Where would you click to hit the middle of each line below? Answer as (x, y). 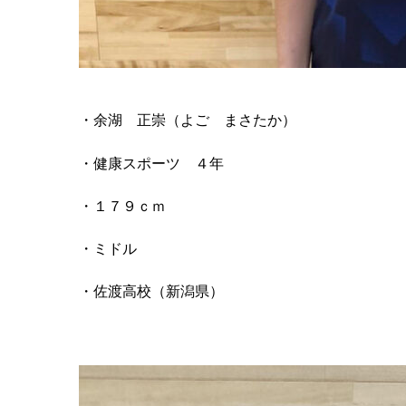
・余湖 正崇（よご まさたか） (188, 121)
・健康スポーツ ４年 (151, 163)
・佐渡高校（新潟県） (151, 292)
